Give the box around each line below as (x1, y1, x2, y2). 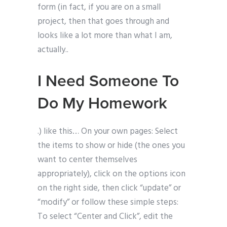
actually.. (37, 43, 68, 57)
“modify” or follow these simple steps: (37, 196, 178, 210)
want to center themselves (37, 153, 137, 167)
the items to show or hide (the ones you (37, 139, 185, 153)
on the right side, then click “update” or (37, 181, 181, 196)
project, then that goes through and (37, 15, 169, 29)
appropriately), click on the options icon (37, 167, 185, 181)
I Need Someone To (37, 71, 179, 91)
